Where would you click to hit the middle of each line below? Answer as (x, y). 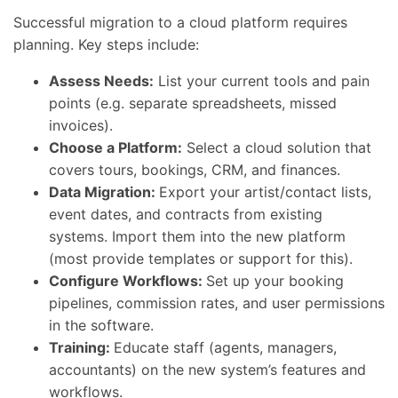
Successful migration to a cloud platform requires (180, 22)
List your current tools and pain (262, 81)
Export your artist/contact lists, (265, 192)
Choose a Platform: (115, 147)
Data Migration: (104, 192)
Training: (81, 347)
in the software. (101, 325)
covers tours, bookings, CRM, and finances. (195, 170)
